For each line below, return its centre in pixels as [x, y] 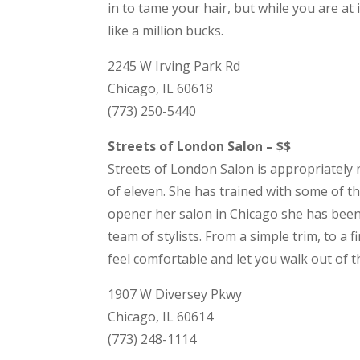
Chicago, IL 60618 [161, 89]
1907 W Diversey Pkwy [175, 295]
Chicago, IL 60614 [161, 317]
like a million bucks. [166, 31]
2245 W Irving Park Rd [174, 66]
